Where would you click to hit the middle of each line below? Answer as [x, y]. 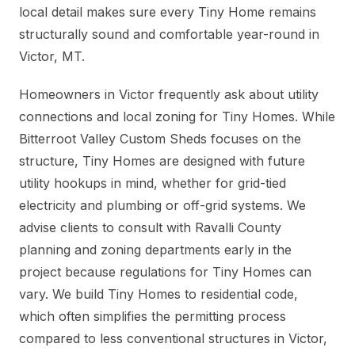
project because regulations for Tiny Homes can [165, 272]
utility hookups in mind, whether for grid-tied [153, 183]
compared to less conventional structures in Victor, [173, 339]
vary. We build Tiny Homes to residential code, [158, 294]
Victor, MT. [52, 57]
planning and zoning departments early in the [155, 250]
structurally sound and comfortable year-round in [169, 34]
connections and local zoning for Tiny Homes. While [177, 117]
